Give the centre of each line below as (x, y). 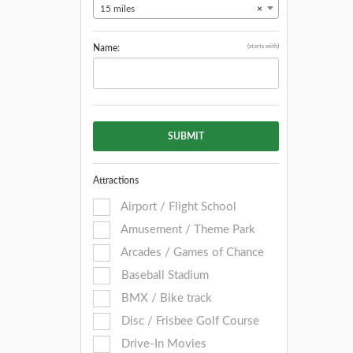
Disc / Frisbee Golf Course (189, 321)
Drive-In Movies (162, 344)
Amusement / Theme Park (187, 230)
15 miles (117, 9)
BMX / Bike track (165, 298)
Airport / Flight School (177, 207)
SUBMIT (186, 136)
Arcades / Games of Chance (191, 253)
